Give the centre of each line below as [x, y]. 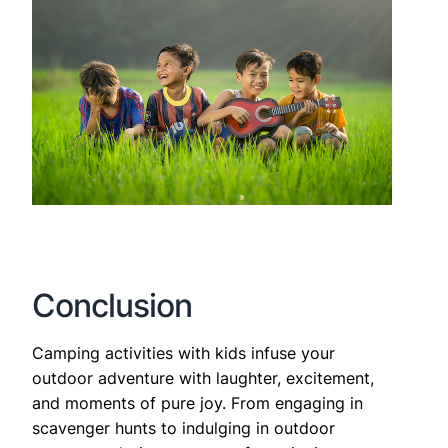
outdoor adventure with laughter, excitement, [203, 378]
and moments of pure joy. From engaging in [197, 403]
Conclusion [112, 306]
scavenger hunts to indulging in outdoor [183, 428]
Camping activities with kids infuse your [183, 353]
